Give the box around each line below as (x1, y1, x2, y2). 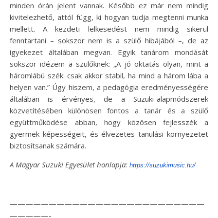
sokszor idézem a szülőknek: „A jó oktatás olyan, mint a (10, 59, 208, 69)
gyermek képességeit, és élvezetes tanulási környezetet (10, 129, 208, 139)
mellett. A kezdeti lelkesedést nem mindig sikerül (10, 24, 208, 34)
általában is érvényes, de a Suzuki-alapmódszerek (10, 94, 208, 104)
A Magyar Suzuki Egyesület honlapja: (10, 160, 129, 169)
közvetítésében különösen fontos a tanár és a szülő (10, 106, 208, 115)
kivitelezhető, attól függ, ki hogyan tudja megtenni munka (10, 12, 208, 22)
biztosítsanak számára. (10, 141, 86, 150)
